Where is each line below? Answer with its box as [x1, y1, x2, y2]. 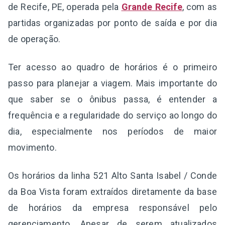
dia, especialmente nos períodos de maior [8, 126, 217, 137]
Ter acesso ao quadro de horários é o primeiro [8, 61, 217, 72]
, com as [182, 1, 217, 12]
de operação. [8, 33, 61, 44]
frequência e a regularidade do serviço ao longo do [8, 109, 217, 121]
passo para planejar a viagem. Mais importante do [8, 77, 217, 88]
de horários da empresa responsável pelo [8, 202, 217, 213]
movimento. [8, 142, 57, 153]
